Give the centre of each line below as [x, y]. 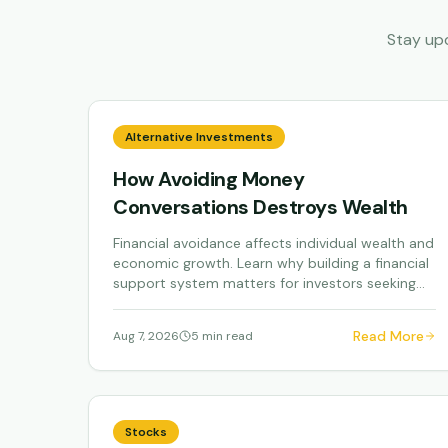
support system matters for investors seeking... [269, 283]
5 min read [222, 336]
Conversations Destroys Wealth [260, 207]
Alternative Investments [199, 137]
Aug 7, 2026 [146, 336]
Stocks [146, 432]
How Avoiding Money [208, 179]
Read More [389, 336]
